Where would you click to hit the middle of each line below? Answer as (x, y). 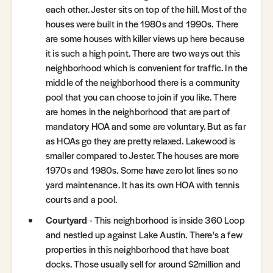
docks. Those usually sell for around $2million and (144, 264)
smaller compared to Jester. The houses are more (143, 155)
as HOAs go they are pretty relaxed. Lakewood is (141, 141)
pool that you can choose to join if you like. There (141, 97)
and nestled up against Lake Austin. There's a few (144, 235)
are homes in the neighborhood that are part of (138, 112)
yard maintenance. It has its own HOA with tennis (143, 185)
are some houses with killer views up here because (145, 38)
